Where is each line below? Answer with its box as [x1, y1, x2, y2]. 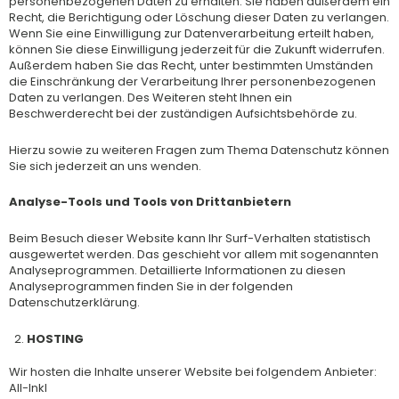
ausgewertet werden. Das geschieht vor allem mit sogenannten [9, 246, 379, 263]
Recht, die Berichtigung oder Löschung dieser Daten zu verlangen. [9, 8, 389, 26]
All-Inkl [9, 379, 47, 397]
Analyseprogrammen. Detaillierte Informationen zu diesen [9, 262, 346, 279]
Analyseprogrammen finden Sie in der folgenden [9, 278, 293, 295]
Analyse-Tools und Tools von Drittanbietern [9, 193, 291, 211]
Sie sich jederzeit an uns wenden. [9, 157, 201, 175]
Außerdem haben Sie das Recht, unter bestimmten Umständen [9, 56, 373, 74]
